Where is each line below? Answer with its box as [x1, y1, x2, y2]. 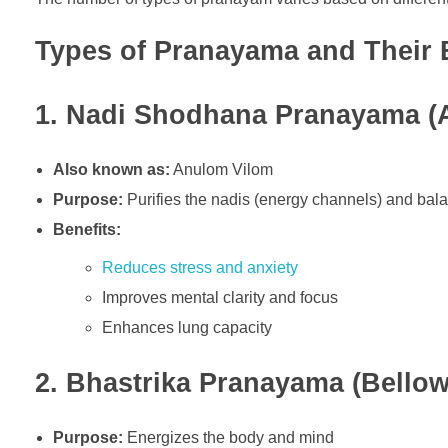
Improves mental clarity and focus [102, 289, 339, 307]
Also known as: [52, 161, 170, 179]
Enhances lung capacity [102, 319, 273, 337]
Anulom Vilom [169, 161, 273, 179]
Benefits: [52, 221, 121, 239]
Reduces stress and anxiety [102, 259, 299, 277]
